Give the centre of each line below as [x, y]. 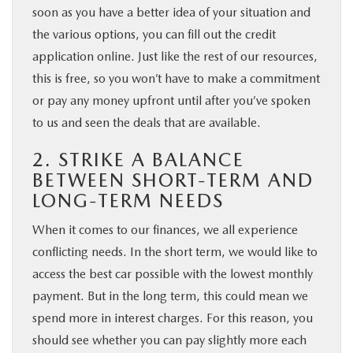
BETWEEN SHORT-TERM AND [173, 180]
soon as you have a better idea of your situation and [171, 12]
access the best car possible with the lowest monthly [173, 274]
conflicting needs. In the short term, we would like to [175, 252]
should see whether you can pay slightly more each [169, 340]
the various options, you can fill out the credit [154, 34]
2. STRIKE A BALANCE [138, 160]
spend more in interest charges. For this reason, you [173, 318]
